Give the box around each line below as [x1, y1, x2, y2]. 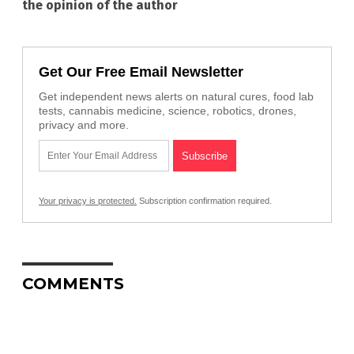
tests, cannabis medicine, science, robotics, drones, [39, 104, 296, 117]
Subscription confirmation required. [137, 195, 272, 205]
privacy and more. [39, 118, 129, 131]
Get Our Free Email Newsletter [39, 63, 243, 80]
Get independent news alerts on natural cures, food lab [39, 89, 314, 103]
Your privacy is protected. [39, 195, 137, 205]
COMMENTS [22, 273, 124, 293]
